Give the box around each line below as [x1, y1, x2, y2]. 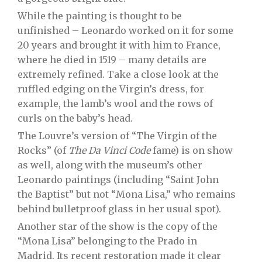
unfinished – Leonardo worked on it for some [18, 25, 233, 36]
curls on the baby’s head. [18, 112, 133, 124]
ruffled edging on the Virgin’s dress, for [18, 83, 204, 95]
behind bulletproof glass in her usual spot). [18, 203, 221, 215]
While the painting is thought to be [18, 10, 182, 22]
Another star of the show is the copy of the [18, 220, 218, 232]
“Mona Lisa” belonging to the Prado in [18, 235, 197, 247]
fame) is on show [150, 144, 233, 156]
